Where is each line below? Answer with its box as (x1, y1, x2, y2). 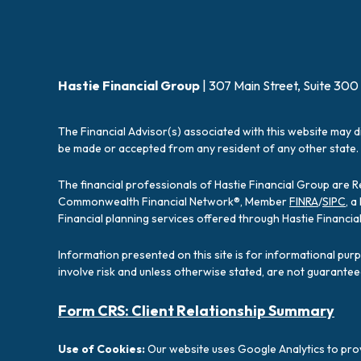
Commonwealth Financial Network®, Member (58, 193, 289, 209)
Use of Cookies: (58, 341, 147, 356)
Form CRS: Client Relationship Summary (58, 301, 334, 320)
